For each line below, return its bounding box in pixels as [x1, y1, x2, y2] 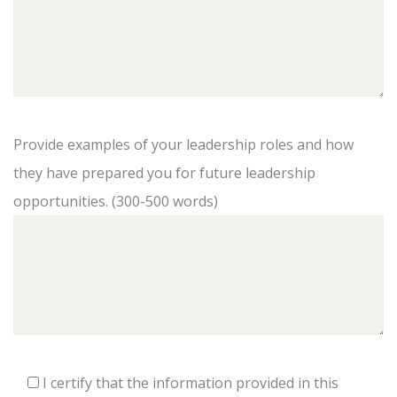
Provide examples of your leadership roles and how [13, 135, 354, 154]
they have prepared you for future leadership [13, 163, 315, 183]
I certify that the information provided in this [43, 373, 339, 393]
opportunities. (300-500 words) [13, 191, 218, 211]
